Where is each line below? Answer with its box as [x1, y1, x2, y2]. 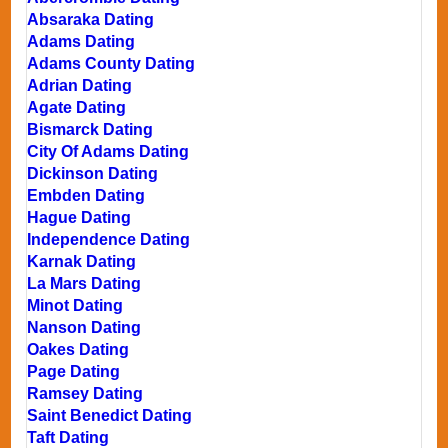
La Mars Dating [27, 274, 142, 292]
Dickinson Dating [27, 164, 159, 182]
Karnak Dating [27, 252, 137, 270]
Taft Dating [27, 428, 110, 446]
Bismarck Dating [27, 120, 154, 138]
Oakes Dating [27, 340, 130, 358]
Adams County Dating [27, 54, 196, 72]
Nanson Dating [27, 318, 142, 336]
